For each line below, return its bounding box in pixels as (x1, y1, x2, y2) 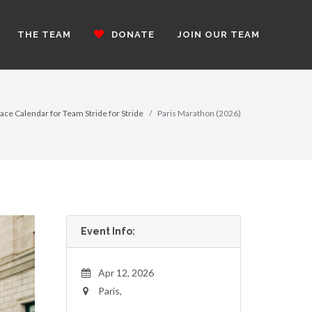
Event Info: (81, 226, 136, 237)
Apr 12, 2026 (97, 267, 154, 279)
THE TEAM (17, 29, 71, 40)
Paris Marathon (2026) (157, 108, 241, 118)
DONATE (109, 29, 155, 40)
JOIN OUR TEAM (177, 29, 260, 40)
